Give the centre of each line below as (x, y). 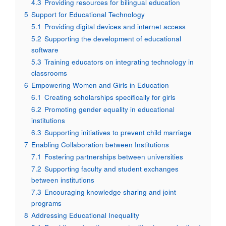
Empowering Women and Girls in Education (100, 85)
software (45, 50)
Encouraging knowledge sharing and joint (110, 192)
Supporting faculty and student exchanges (111, 169)
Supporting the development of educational (113, 39)
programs (46, 203)
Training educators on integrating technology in (119, 62)
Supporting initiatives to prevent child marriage (118, 133)
